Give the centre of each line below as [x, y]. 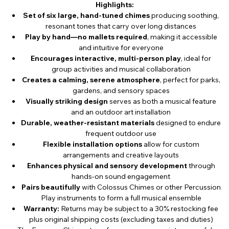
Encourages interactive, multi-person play [106, 59]
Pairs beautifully [51, 187]
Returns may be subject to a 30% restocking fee [139, 209]
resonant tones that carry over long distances [121, 26]
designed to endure [188, 123]
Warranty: [42, 209]
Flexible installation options [92, 144]
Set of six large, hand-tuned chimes [87, 16]
